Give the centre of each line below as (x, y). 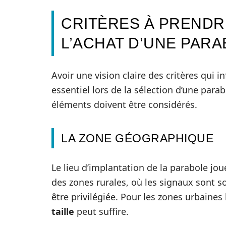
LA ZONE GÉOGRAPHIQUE (137, 138)
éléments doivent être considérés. (124, 104)
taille (63, 211)
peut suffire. (101, 211)
